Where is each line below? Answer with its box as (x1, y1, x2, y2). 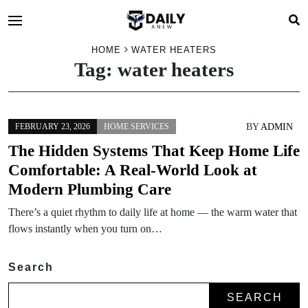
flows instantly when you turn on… (8, 223, 162, 234)
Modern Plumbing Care (8, 180, 171, 198)
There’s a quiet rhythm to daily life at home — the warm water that (8, 206, 297, 218)
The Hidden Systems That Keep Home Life (8, 142, 300, 159)
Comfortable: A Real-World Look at (8, 161, 257, 179)
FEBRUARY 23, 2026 (15, 122, 90, 131)
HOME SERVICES (104, 122, 169, 131)
